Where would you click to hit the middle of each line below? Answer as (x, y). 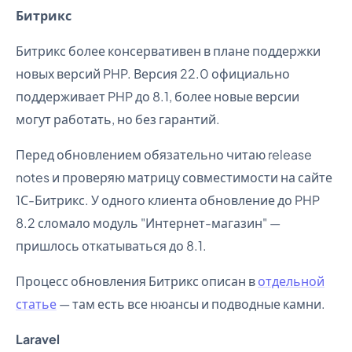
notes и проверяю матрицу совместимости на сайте (174, 177)
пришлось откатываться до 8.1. (111, 246)
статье (36, 304)
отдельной (291, 281)
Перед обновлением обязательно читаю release (164, 154)
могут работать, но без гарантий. (118, 119)
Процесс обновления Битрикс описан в (137, 281)
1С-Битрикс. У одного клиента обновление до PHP (168, 200)
